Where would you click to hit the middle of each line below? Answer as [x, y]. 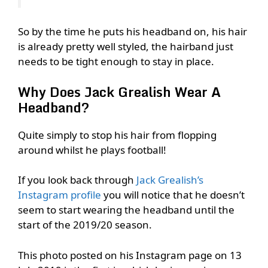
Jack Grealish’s [170, 180]
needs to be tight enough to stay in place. [116, 62]
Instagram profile [60, 195]
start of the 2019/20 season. [85, 225]
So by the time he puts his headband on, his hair [133, 32]
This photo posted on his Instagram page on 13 [130, 255]
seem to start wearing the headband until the [126, 210]
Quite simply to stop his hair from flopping [117, 135]
